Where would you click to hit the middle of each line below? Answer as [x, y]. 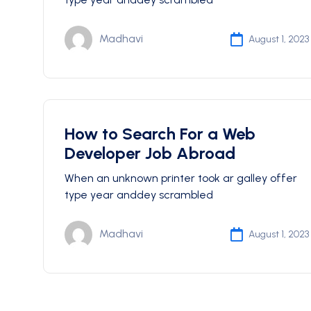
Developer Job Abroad [150, 153]
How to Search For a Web [160, 134]
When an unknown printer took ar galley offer [181, 178]
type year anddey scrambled [139, 195]
